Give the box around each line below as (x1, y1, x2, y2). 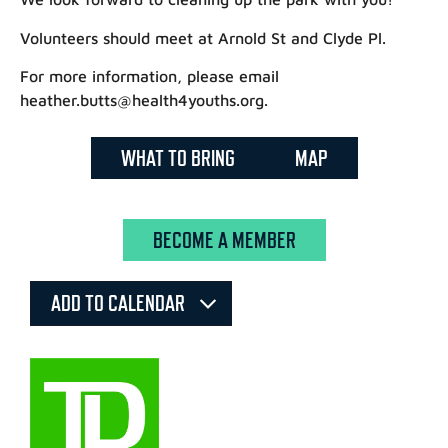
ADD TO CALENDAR (51, 289, 189, 316)
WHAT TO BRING (120, 144, 235, 171)
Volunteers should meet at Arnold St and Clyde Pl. (20, 28, 386, 47)
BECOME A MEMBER (152, 226, 296, 253)
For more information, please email (20, 67, 279, 86)
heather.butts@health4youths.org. (20, 91, 268, 110)
